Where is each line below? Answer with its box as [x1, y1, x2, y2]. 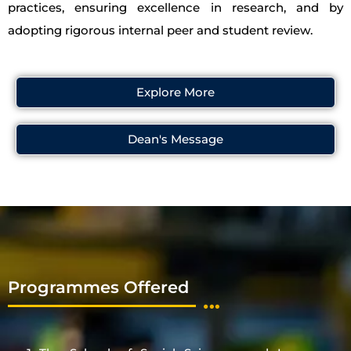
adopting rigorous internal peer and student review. [8, 23, 313, 38]
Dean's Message [128, 131, 223, 147]
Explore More [136, 84, 215, 100]
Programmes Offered [8, 277, 189, 297]
